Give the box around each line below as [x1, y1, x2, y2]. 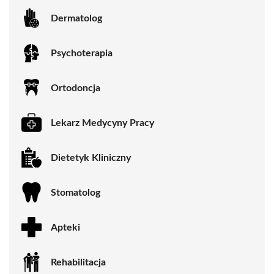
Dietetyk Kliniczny [51, 152, 131, 163]
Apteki [51, 222, 80, 232]
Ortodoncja [51, 83, 100, 93]
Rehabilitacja [51, 257, 106, 267]
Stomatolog [51, 187, 100, 198]
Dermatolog [51, 13, 102, 23]
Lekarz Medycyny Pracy [51, 117, 154, 128]
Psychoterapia [51, 48, 113, 58]
